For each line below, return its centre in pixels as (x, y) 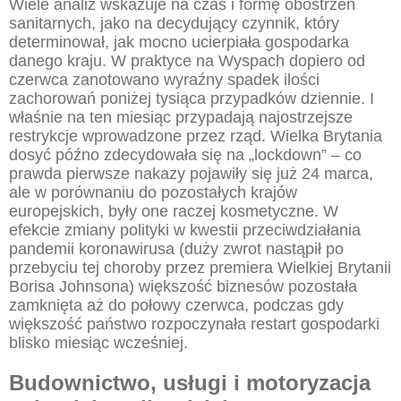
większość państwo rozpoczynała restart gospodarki (194, 324)
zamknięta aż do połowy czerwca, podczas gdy (176, 305)
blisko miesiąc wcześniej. (98, 343)
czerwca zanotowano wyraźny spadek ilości (164, 80)
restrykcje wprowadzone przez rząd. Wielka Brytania (196, 136)
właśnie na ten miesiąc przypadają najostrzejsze (181, 117)
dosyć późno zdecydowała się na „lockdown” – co (185, 155)
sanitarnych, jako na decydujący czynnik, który (174, 23)
